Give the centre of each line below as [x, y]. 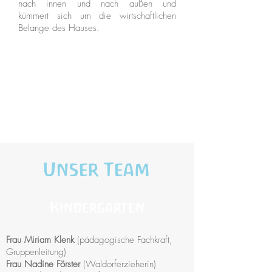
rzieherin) [139, 264]
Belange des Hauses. [59, 28]
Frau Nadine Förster [45, 264]
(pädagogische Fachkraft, [125, 240]
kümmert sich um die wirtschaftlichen [97, 16]
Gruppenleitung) [36, 252]
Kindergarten [97, 207]
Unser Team [97, 169]
